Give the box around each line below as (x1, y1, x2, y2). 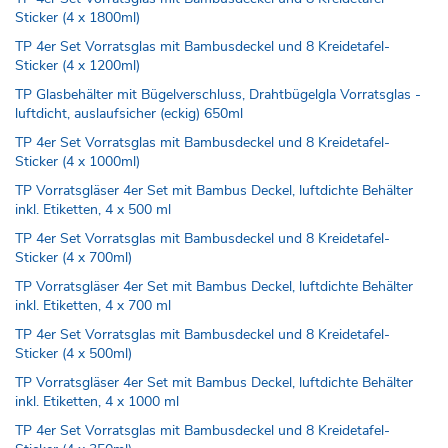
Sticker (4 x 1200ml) (15, 55, 140, 75)
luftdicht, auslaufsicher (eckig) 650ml (15, 103, 243, 123)
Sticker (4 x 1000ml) (15, 151, 140, 171)
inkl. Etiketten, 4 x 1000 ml (15, 391, 179, 411)
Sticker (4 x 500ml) (15, 343, 132, 363)
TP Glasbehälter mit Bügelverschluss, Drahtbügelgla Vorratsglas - (15, 84, 421, 104)
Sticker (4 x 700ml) (15, 247, 132, 267)
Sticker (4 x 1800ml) (15, 7, 140, 27)
